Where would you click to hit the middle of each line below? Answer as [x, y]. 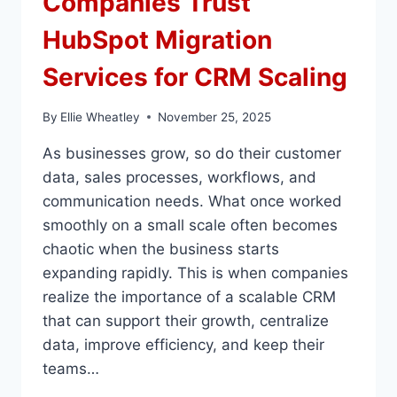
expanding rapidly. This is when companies [195, 272]
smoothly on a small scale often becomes [190, 225]
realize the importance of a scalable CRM [189, 296]
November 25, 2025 [215, 117]
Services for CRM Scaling [195, 78]
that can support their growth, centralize [186, 320]
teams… [71, 368]
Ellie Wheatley [101, 117]
